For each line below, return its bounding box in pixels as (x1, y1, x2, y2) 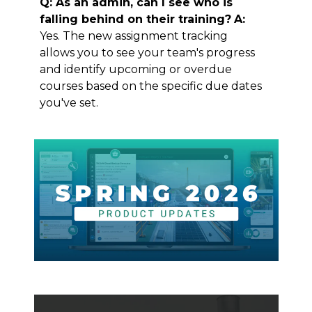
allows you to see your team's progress (39, 45, 255, 59)
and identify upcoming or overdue (39, 62, 232, 76)
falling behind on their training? (39, 12, 231, 26)
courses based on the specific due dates (39, 79, 262, 93)
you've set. (39, 95, 98, 109)
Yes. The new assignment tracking (39, 29, 228, 42)
